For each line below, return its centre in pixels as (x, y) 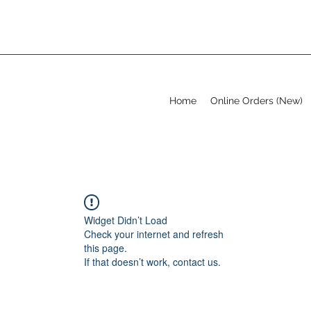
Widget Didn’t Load (126, 220)
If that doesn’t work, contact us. (152, 262)
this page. (106, 248)
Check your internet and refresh (154, 234)
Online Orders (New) (257, 101)
